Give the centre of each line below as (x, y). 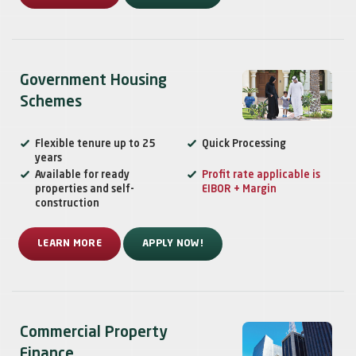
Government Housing (93, 81)
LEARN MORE (70, 244)
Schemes (51, 103)
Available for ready (82, 176)
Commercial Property (94, 333)
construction (67, 204)
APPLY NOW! (173, 244)
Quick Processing (244, 145)
